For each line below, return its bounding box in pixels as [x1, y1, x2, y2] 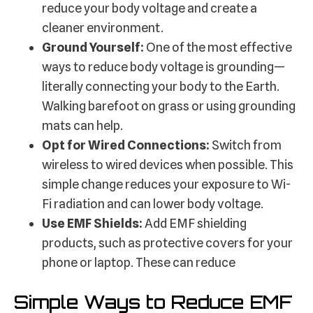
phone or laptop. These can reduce [42, 255, 235, 270]
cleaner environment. [42, 20, 163, 36]
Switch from [210, 138, 282, 153]
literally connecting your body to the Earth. [42, 79, 279, 94]
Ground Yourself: [42, 40, 146, 55]
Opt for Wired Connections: [42, 138, 210, 153]
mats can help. [42, 118, 123, 133]
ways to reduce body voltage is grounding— [42, 59, 285, 75]
